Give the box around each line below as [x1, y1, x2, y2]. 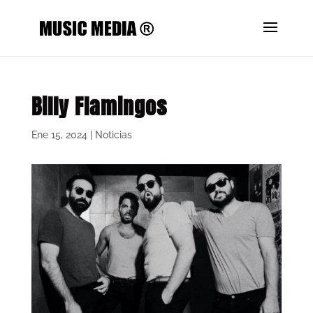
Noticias [94, 129, 132, 140]
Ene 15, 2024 [31, 129, 87, 140]
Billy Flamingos [31, 91, 167, 122]
